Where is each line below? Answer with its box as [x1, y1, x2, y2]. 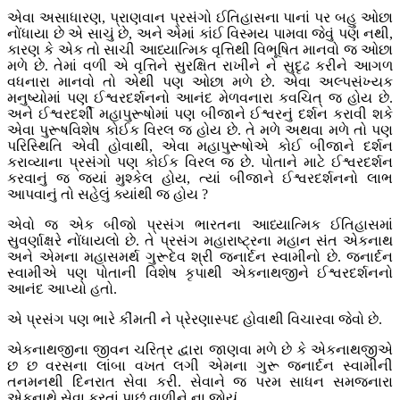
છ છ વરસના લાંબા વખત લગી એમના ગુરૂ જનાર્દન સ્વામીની [7, 358, 393, 374]
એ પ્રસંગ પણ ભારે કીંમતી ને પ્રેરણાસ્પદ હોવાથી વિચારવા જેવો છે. [7, 312, 382, 328]
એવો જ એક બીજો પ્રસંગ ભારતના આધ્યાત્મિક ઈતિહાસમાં [7, 217, 393, 233]
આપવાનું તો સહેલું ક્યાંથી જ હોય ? [7, 187, 208, 203]
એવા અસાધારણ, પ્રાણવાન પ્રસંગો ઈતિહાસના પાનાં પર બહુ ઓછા [7, 10, 393, 26]
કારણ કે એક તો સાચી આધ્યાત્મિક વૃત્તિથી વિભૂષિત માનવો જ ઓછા [7, 42, 393, 58]
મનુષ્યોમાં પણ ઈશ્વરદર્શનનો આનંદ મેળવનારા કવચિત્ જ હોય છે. [7, 90, 393, 106]
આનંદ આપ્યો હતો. [7, 281, 117, 297]
